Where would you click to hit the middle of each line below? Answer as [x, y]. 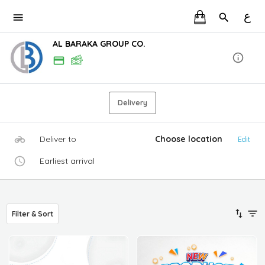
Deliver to [58, 139]
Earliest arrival [67, 161]
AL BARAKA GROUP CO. [99, 43]
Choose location [189, 139]
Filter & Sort [33, 214]
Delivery [132, 102]
